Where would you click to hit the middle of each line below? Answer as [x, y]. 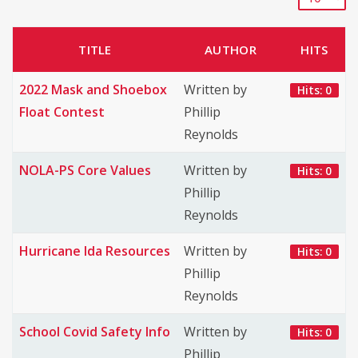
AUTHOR [231, 50]
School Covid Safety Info [95, 332]
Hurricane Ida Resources [95, 251]
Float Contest [62, 112]
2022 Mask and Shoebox [93, 89]
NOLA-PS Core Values [85, 170]
